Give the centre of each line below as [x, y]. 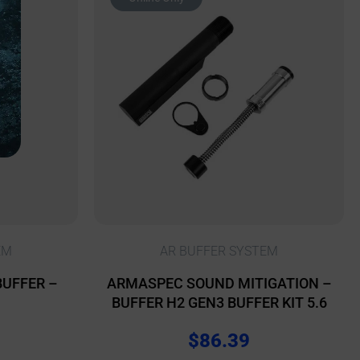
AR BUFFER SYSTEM [219, 252]
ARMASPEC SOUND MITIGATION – [219, 284]
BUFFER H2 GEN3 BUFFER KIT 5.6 [219, 303]
